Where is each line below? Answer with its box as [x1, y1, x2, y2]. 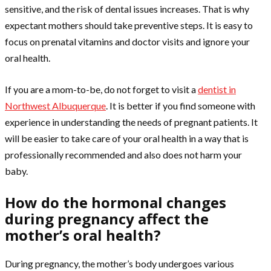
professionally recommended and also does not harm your [5, 149, 242, 161]
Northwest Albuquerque [5, 100, 106, 112]
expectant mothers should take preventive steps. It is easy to [5, 19, 253, 31]
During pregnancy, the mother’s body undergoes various [5, 258, 234, 270]
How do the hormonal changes [5, 192, 226, 213]
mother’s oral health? [5, 225, 161, 246]
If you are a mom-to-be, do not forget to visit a [5, 83, 198, 96]
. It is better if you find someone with [106, 100, 255, 112]
